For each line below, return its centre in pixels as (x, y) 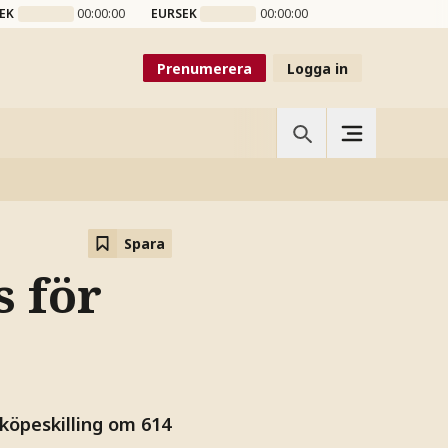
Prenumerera (204, 68)
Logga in (317, 68)
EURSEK (173, 13)
